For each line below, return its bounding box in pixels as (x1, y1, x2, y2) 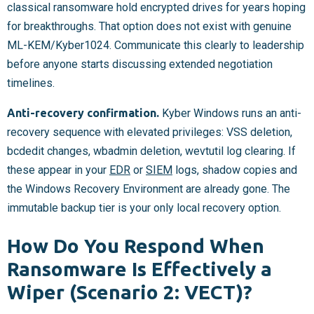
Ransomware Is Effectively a (7, 257, 272, 280)
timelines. (7, 76, 55, 90)
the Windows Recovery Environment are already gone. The (7, 182, 290, 196)
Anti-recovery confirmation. (7, 107, 159, 120)
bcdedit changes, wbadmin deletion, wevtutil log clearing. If (7, 144, 296, 158)
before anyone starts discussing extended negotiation (7, 57, 273, 71)
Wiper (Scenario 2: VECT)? (7, 280, 252, 303)
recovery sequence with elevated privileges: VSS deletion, (7, 125, 292, 139)
